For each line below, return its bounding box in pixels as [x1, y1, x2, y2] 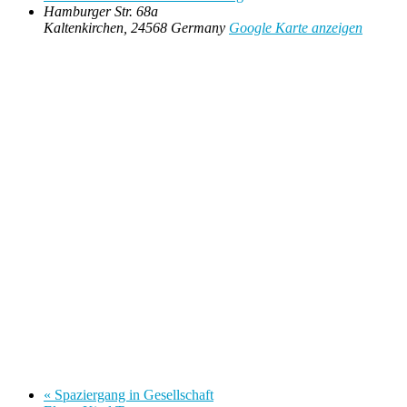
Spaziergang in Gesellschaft [51, 387, 213, 403]
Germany [171, 20, 225, 36]
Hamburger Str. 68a [44, 4, 158, 20]
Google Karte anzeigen [229, 20, 362, 36]
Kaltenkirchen [44, 20, 124, 36]
